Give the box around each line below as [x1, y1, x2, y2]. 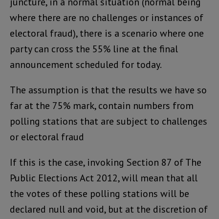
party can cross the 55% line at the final [10, 43, 178, 56]
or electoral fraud [10, 131, 84, 144]
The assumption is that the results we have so [10, 84, 207, 97]
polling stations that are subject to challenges [10, 115, 207, 128]
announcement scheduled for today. [10, 58, 162, 71]
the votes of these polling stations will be [10, 187, 189, 200]
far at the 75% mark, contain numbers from [10, 99, 194, 112]
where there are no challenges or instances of [10, 11, 203, 24]
